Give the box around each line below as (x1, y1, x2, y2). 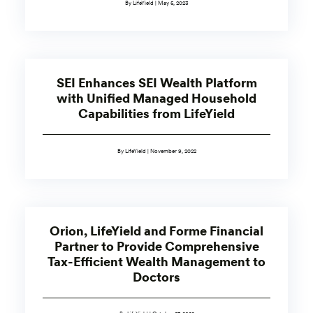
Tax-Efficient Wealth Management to (48, 254, 265, 269)
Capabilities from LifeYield (78, 106, 235, 122)
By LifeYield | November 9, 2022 (117, 147, 196, 154)
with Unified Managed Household (57, 91, 256, 106)
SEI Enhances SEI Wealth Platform (56, 75, 257, 91)
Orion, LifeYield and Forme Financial (50, 223, 263, 238)
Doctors (133, 269, 180, 284)
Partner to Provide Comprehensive (54, 238, 259, 254)
